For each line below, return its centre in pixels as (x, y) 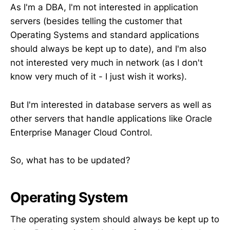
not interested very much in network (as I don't (107, 63)
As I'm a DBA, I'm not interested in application (104, 7)
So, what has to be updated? (70, 160)
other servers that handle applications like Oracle (111, 118)
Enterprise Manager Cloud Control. (81, 132)
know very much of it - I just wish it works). (99, 77)
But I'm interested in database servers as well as (111, 104)
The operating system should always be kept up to (115, 219)
